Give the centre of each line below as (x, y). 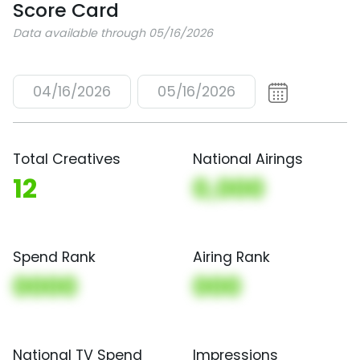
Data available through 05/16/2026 (113, 33)
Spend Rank (54, 257)
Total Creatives (67, 159)
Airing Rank (231, 257)
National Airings (248, 159)
